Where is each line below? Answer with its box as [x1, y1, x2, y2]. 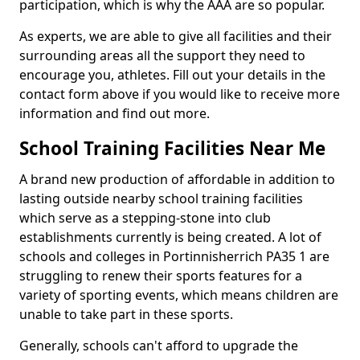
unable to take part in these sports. [19, 305, 233, 323]
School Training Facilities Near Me [19, 136, 325, 161]
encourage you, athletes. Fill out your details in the [19, 66, 325, 84]
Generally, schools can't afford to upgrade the [19, 337, 298, 354]
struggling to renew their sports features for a [19, 267, 302, 284]
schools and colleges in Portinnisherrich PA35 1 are [19, 247, 329, 265]
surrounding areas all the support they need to [19, 47, 305, 64]
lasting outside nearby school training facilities [19, 190, 303, 207]
